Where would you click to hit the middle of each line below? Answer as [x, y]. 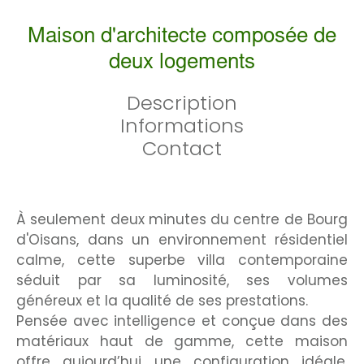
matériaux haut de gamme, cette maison [182, 342]
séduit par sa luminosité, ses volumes [182, 281]
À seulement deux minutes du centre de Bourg [182, 220]
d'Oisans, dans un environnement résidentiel [182, 240]
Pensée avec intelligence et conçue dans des [182, 321]
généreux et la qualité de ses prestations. [162, 301]
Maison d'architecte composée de [182, 38]
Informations [182, 126]
